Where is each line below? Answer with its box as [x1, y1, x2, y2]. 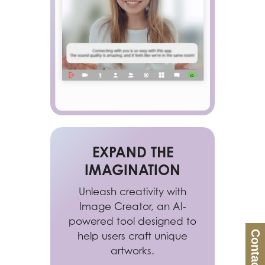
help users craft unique [77, 230, 188, 243]
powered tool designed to [69, 215, 196, 228]
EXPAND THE [92, 143, 173, 161]
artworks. [111, 245, 154, 257]
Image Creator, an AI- [79, 201, 186, 213]
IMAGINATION [85, 161, 180, 179]
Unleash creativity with [79, 186, 186, 198]
